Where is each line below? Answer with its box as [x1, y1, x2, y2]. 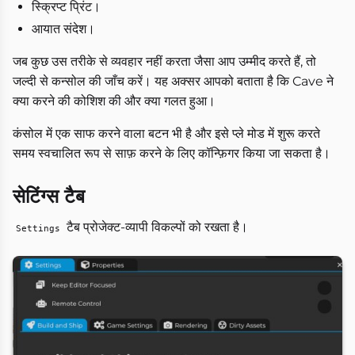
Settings [16, 223, 60, 235]
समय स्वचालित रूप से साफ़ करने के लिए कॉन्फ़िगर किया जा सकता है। [13, 146, 330, 162]
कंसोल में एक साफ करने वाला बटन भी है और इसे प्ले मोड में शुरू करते [13, 126, 320, 142]
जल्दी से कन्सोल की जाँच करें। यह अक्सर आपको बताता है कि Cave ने [13, 74, 334, 90]
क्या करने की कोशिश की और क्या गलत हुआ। [13, 94, 216, 109]
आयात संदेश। [32, 21, 95, 37]
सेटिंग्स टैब [13, 185, 85, 208]
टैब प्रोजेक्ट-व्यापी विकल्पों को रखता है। [63, 219, 248, 235]
